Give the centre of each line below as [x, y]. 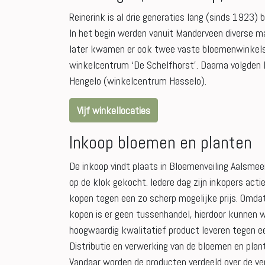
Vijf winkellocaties [114, 110]
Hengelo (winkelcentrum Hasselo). [138, 81]
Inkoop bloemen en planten [163, 143]
